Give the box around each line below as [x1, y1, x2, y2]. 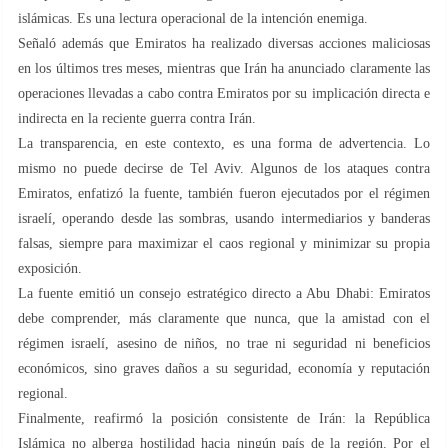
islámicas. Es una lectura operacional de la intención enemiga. [18, 10, 368, 26]
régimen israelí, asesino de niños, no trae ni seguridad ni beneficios [18, 335, 430, 351]
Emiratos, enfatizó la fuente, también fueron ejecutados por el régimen [18, 185, 430, 201]
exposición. [18, 260, 82, 276]
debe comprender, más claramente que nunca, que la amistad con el [18, 310, 430, 326]
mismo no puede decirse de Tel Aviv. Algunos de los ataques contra [18, 160, 430, 176]
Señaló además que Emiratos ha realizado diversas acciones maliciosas [18, 35, 430, 51]
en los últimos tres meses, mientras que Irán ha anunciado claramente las [18, 60, 430, 76]
